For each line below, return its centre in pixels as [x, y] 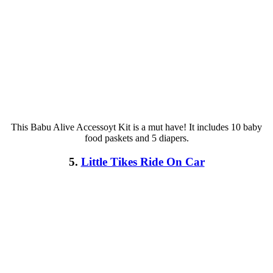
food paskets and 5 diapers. [136, 138]
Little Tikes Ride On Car [143, 161]
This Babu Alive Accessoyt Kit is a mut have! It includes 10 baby [136, 127]
